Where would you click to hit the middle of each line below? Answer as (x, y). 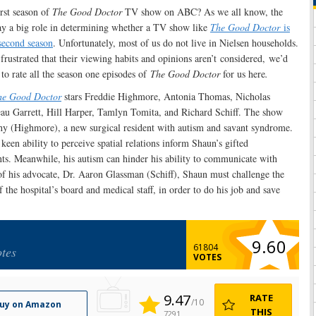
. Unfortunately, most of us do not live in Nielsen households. (176, 43)
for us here (243, 74)
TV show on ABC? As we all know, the (202, 12)
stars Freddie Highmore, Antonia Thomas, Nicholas (166, 97)
